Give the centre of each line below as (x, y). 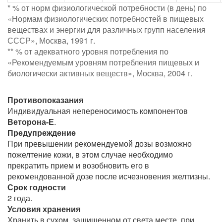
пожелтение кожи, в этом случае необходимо (90, 154)
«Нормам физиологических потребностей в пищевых (106, 18)
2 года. (20, 198)
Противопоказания (45, 100)
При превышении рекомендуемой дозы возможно (100, 143)
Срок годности (37, 187)
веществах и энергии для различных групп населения (107, 29)
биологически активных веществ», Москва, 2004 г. (100, 73)
